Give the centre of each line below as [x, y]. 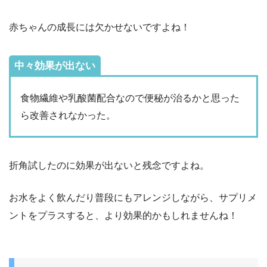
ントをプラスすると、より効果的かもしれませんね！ [123, 216]
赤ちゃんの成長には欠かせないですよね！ [100, 27]
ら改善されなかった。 [68, 115]
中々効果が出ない [55, 66]
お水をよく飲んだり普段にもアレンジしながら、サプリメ [133, 198]
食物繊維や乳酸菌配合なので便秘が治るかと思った [130, 98]
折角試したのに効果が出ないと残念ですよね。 [109, 166]
